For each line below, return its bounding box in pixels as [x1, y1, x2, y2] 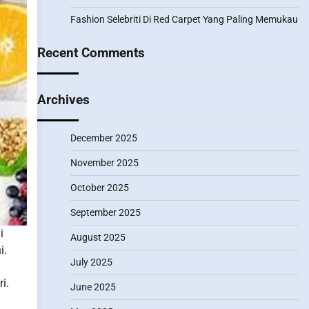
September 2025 [70, 207, 141, 218]
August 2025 [70, 232, 126, 243]
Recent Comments [37, 45, 145, 61]
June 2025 [70, 281, 116, 292]
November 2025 [70, 157, 139, 168]
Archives [37, 92, 90, 108]
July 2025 [70, 257, 112, 268]
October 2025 [70, 182, 129, 193]
